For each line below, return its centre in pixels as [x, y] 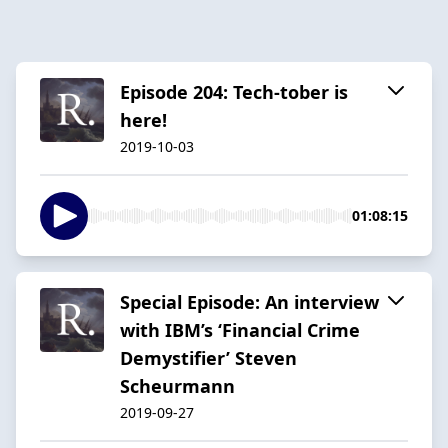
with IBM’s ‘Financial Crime [240, 329]
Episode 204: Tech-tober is [234, 91]
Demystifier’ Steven [208, 357]
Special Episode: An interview [249, 301]
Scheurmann [177, 385]
